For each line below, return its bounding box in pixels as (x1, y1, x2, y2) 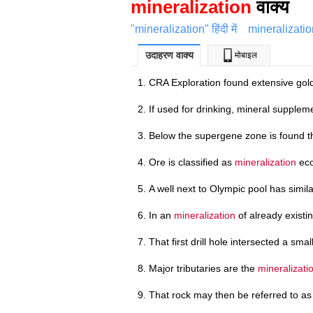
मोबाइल (235, 50, 257, 60)
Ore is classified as (149, 156, 235, 168)
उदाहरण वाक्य (145, 49, 194, 61)
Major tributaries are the (149, 262, 258, 274)
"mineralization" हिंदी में (131, 22, 237, 35)
